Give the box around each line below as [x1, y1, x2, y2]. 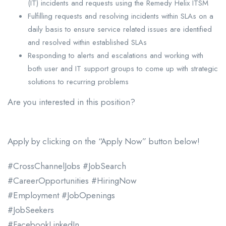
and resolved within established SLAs [28, 36, 147, 48]
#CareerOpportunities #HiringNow [8, 174, 137, 187]
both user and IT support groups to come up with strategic [28, 63, 218, 74]
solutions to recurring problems [28, 76, 129, 87]
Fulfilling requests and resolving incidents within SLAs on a [28, 10, 213, 22]
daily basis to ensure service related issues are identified [28, 23, 212, 35]
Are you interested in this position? [8, 95, 135, 108]
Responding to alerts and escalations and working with [28, 49, 203, 61]
